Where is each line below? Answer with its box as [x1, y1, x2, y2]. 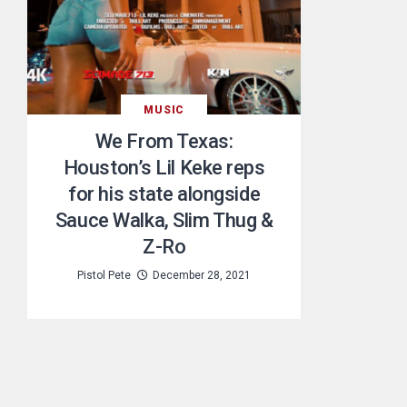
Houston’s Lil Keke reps [63, 156, 265, 180]
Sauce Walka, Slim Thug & [55, 209, 273, 233]
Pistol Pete [77, 269, 132, 283]
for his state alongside [68, 183, 261, 206]
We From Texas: [94, 130, 233, 154]
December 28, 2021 [153, 269, 252, 283]
